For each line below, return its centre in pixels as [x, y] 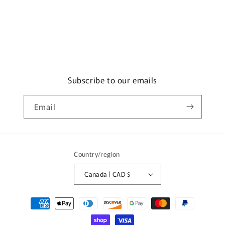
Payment [33, 198]
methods [33, 212]
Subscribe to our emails [113, 80]
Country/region [97, 154]
